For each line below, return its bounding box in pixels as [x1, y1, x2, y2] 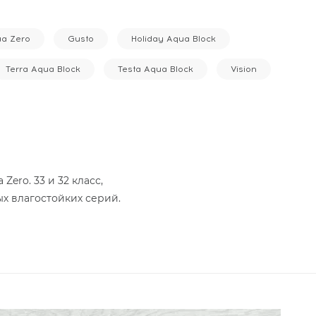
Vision [231, 64, 257, 74]
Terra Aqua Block [6, 64, 80, 74]
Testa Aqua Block [118, 64, 193, 74]
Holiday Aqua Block [131, 34, 216, 44]
